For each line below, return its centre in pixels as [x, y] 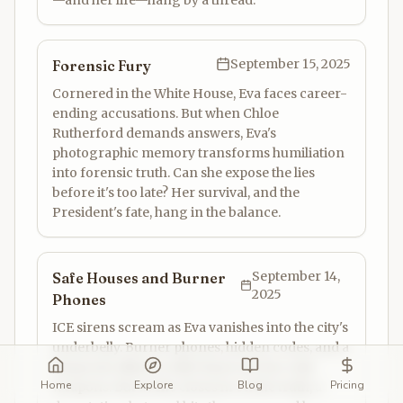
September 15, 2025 [291, 64]
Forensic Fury [102, 66]
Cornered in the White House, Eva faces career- [200, 94]
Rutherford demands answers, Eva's [164, 133]
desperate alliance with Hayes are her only [184, 367]
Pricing [347, 385]
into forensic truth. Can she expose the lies [184, 173]
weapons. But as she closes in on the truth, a [187, 387]
